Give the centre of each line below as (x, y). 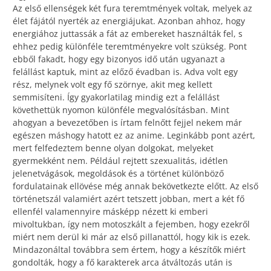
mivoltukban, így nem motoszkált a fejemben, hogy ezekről (131, 224)
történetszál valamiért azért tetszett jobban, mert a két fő (129, 198)
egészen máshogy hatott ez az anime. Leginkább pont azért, (134, 135)
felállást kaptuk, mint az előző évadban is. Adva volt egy (125, 71)
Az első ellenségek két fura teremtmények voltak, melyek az (132, 8)
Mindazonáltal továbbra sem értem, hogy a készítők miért (129, 249)
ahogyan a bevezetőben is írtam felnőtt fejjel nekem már (127, 122)
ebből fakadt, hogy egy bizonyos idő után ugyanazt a (119, 59)
